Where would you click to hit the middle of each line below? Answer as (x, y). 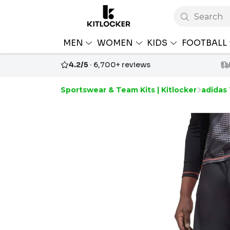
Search (208, 17)
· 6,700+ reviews (119, 65)
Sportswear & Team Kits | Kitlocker (129, 90)
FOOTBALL (205, 43)
